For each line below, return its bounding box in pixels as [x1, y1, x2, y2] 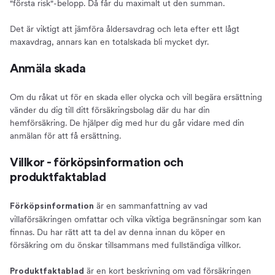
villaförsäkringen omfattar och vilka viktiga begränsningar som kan [10, 214, 261, 225]
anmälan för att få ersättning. [10, 131, 121, 141]
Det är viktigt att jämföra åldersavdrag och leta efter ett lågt [10, 24, 239, 34]
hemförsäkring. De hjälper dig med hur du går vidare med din [10, 118, 244, 128]
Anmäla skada [10, 63, 85, 76]
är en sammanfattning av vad [94, 201, 207, 211]
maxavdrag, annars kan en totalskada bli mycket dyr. [10, 37, 209, 47]
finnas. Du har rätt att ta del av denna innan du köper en [10, 227, 225, 238]
